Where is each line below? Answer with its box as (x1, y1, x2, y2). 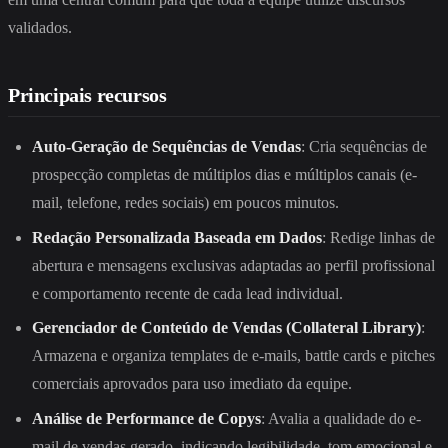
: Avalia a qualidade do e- (261, 409, 421, 427)
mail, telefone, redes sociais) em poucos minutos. (32, 194, 339, 212)
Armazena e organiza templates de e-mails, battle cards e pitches (32, 347, 435, 365)
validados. (8, 19, 72, 37)
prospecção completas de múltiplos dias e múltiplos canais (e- (32, 166, 417, 184)
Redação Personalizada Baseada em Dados (32, 228, 322, 246)
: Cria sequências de (301, 138, 427, 156)
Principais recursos (8, 84, 167, 107)
